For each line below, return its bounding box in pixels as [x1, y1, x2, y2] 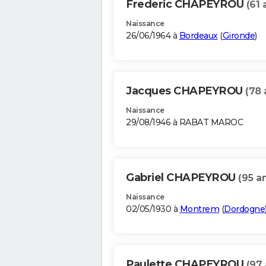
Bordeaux [179, 30, 218, 42]
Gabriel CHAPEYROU [126, 171, 238, 185]
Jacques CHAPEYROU [126, 84, 245, 98]
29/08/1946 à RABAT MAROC [126, 117, 243, 128]
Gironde [222, 30, 255, 42]
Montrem [179, 204, 219, 215]
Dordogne [224, 204, 265, 215]
